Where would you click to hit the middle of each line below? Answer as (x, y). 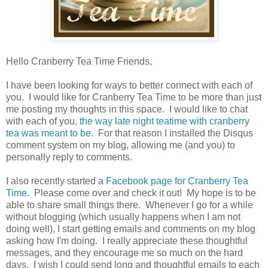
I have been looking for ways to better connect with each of (129, 85)
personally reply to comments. (69, 157)
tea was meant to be (48, 133)
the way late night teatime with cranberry (165, 121)
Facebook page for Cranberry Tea (177, 181)
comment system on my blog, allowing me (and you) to (121, 145)
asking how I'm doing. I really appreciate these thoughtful (127, 240)
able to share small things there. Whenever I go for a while (130, 205)
